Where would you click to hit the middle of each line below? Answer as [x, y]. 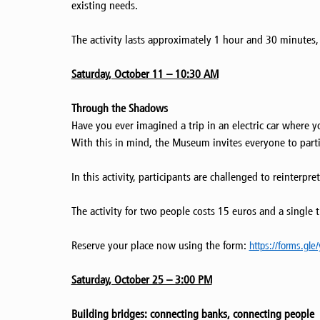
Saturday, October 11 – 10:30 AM [145, 74]
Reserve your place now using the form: [160, 246]
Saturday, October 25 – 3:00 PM [141, 280]
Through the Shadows [119, 109]
